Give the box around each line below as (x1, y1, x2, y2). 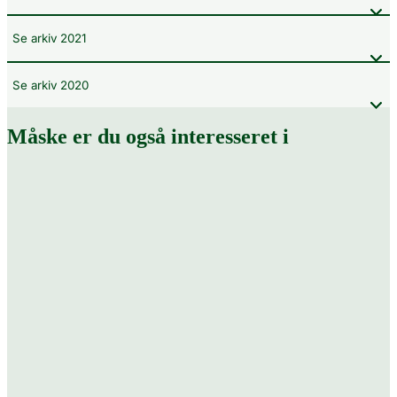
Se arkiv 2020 (12, 77, 89, 92)
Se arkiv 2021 (12, 31, 86, 46)
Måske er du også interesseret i (7, 125, 289, 149)
